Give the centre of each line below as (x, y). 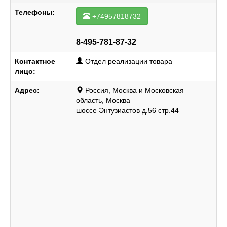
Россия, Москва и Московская (135, 90)
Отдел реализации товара (129, 61)
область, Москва (103, 100)
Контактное (35, 61)
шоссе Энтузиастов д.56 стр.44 (127, 110)
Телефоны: (35, 12)
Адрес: (27, 90)
